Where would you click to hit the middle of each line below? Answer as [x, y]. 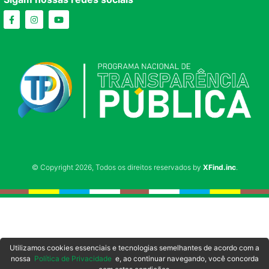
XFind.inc [219, 168]
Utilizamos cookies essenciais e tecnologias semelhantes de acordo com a [134, 247]
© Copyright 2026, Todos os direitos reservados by [117, 168]
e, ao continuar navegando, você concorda [185, 258]
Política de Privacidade [73, 258]
